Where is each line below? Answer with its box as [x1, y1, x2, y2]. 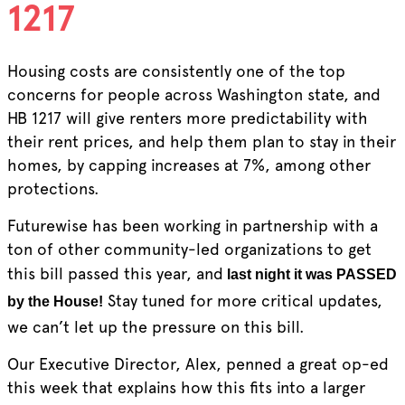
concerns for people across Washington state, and [6, 84, 381, 104]
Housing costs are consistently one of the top [6, 61, 345, 80]
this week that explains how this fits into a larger [6, 377, 365, 397]
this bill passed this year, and [6, 263, 223, 283]
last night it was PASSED [222, 266, 397, 282]
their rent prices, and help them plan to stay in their [6, 131, 396, 151]
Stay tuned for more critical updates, [102, 290, 382, 310]
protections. [6, 178, 104, 198]
